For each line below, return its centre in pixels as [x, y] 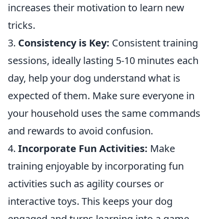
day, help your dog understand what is [94, 78]
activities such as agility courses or [86, 184]
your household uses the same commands [104, 113]
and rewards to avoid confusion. [80, 131]
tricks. [22, 25]
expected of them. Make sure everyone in [101, 96]
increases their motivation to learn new [96, 8]
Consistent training [154, 43]
